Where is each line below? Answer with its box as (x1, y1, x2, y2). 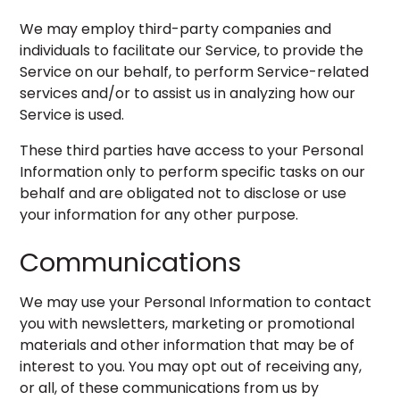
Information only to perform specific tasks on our (20, 162, 366, 182)
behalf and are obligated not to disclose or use (20, 183, 347, 204)
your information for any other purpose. (20, 204, 299, 225)
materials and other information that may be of (20, 335, 355, 355)
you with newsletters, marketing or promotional (20, 313, 355, 334)
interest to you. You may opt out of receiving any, (20, 356, 362, 377)
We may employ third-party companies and (20, 19, 332, 39)
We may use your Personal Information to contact (20, 292, 372, 312)
